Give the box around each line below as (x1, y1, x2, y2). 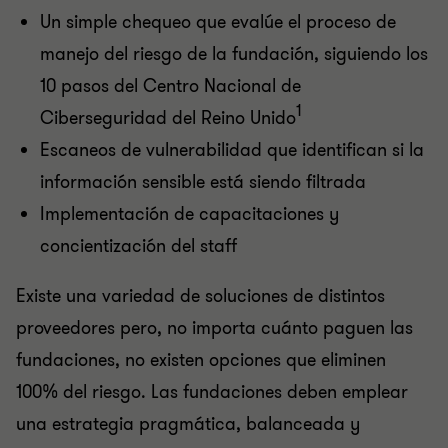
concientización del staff (40, 234, 237, 258)
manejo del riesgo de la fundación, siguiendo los (40, 42, 428, 66)
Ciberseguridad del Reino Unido (40, 106, 296, 130)
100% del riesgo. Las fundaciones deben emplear (16, 380, 408, 404)
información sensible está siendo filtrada (40, 170, 366, 194)
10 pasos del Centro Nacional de (40, 74, 301, 98)
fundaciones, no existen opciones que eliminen (16, 348, 386, 372)
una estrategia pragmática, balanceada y (16, 412, 360, 436)
